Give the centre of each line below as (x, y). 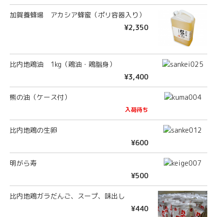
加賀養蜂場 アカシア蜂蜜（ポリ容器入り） (77, 15)
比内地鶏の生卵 (33, 130)
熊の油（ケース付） (40, 97)
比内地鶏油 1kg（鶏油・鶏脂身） (63, 64)
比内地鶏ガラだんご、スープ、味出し (67, 196)
